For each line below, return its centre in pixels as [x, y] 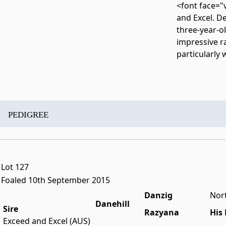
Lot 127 [15, 167]
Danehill [112, 204]
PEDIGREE [28, 115]
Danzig [158, 195]
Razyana [162, 213]
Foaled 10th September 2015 [55, 180]
